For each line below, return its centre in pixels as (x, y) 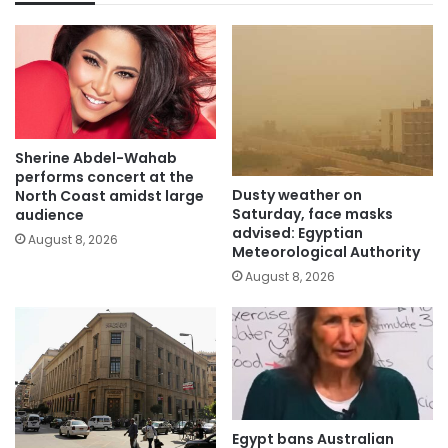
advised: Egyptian (297, 232)
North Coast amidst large (109, 195)
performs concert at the (104, 176)
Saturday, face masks (312, 213)
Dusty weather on (297, 194)
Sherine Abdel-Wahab (96, 157)
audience (49, 214)
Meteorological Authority (326, 251)
